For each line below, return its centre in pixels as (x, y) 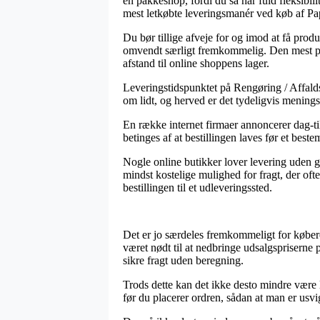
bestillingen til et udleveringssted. (197, 187)
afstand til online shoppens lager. (196, 63)
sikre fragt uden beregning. (183, 260)
